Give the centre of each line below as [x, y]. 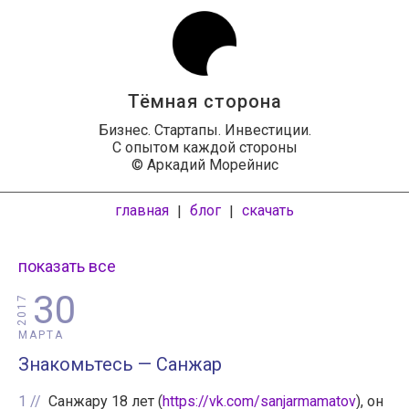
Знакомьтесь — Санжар [120, 364]
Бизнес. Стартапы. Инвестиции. [204, 130]
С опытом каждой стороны [204, 147]
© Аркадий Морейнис [204, 164]
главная [142, 210]
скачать [268, 210]
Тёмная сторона [204, 101]
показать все [67, 266]
